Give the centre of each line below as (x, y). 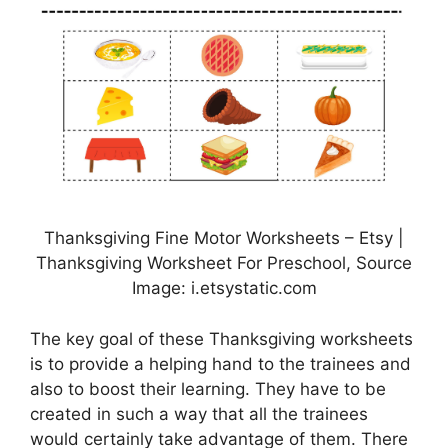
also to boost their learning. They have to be (208, 388)
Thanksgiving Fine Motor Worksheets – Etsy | (224, 238)
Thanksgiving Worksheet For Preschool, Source (224, 263)
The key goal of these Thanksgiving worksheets (221, 338)
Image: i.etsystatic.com (224, 288)
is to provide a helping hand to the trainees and (220, 363)
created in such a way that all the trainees (199, 413)
